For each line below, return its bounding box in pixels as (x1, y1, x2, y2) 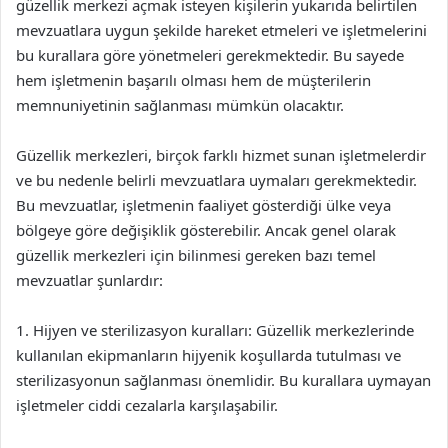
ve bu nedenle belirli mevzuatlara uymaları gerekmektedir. (16, 170, 417, 190)
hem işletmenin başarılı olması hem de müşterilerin (16, 70, 371, 90)
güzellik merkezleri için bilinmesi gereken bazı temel (16, 245, 376, 265)
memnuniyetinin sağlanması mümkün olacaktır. (16, 95, 344, 115)
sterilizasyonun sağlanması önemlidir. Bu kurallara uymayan (16, 370, 431, 390)
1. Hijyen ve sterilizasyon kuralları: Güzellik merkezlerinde (16, 320, 414, 340)
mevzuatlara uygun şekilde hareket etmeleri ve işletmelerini (16, 20, 427, 40)
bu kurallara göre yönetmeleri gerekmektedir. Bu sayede (16, 45, 404, 65)
